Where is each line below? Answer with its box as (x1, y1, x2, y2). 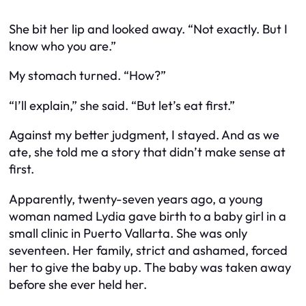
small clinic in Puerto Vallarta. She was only (9, 225, 247, 241)
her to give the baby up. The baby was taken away (9, 259, 291, 275)
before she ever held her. (9, 276, 147, 292)
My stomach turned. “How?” (9, 68, 166, 84)
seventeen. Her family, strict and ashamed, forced (9, 242, 288, 258)
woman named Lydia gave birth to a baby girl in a (9, 208, 286, 224)
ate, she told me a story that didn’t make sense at (9, 144, 286, 161)
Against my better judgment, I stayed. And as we (9, 127, 279, 143)
